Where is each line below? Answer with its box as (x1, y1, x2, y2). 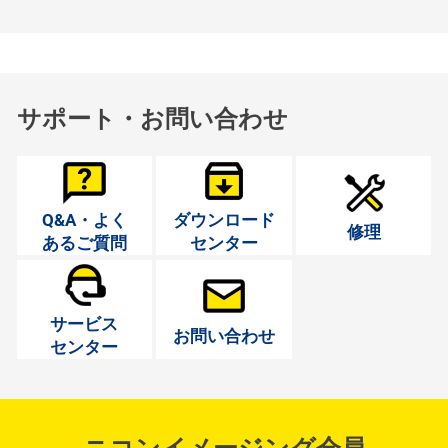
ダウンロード (173, 210, 275, 231)
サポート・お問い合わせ (16, 105, 288, 134)
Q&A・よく (41, 210, 127, 231)
